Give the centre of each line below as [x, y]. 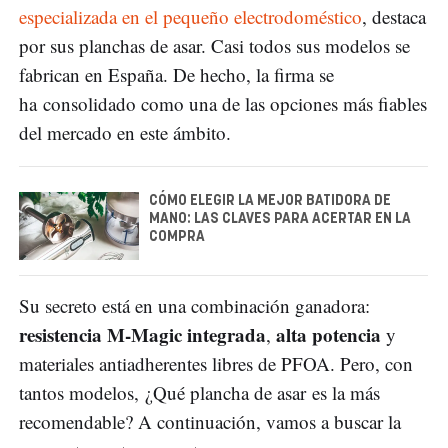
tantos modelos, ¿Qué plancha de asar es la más [199, 392]
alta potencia [328, 334]
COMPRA [177, 237]
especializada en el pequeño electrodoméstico [190, 17]
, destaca [394, 17]
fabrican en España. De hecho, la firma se [176, 75]
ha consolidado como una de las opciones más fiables [223, 104]
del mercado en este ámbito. [125, 133]
